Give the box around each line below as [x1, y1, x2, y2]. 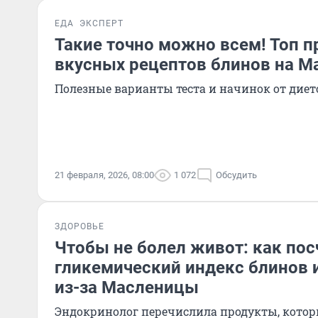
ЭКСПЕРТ [79, 18, 124, 28]
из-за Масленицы [55, 278, 199, 297]
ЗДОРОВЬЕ [55, 221, 104, 231]
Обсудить [216, 170, 257, 180]
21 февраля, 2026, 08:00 [55, 170, 154, 180]
